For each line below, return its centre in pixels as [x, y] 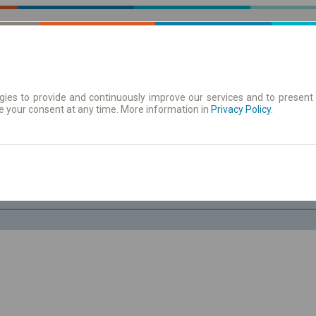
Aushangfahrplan [160, 109]
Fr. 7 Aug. [242, 184]
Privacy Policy [241, 109]
